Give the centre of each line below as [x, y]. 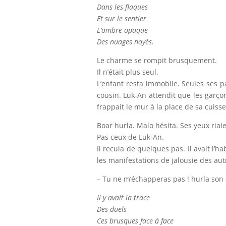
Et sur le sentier [122, 18]
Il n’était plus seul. [128, 72]
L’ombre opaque [122, 30]
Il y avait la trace [123, 197]
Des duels [112, 209]
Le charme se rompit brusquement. [157, 60]
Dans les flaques [122, 7]
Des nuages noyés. [125, 42]
